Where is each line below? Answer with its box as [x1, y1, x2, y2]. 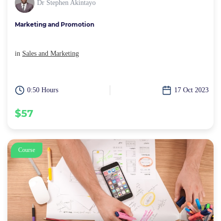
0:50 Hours [27, 86, 58, 94]
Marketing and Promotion [15, 21, 94, 29]
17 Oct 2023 [174, 86, 209, 94]
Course [18, 147, 35, 154]
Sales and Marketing [22, 50, 79, 58]
